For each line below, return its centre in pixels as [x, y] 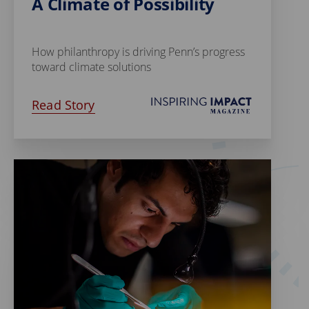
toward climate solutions [92, 67]
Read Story [63, 105]
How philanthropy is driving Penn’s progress [139, 51]
